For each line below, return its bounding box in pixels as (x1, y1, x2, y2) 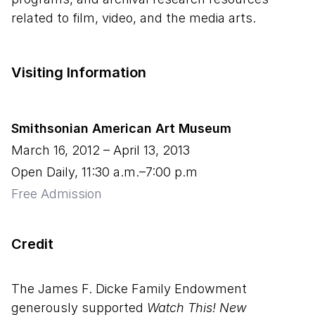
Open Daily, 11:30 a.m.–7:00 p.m (11, 164, 198, 179)
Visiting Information (11, 63, 146, 81)
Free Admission (11, 186, 102, 201)
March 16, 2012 (11, 142, 100, 157)
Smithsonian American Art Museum (11, 120, 231, 136)
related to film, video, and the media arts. (11, 10, 256, 25)
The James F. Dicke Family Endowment (11, 281, 247, 296)
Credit (11, 235, 53, 252)
